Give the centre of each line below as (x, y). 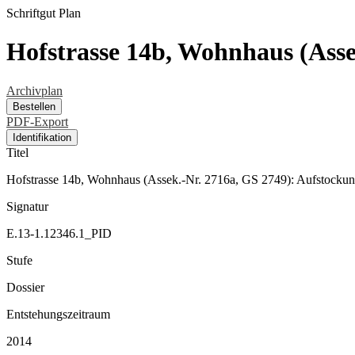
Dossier (25, 287)
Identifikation (42, 137)
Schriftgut (31, 13)
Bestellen (34, 106)
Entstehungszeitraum (58, 314)
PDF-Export (37, 121)
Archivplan (34, 90)
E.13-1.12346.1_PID (59, 233)
